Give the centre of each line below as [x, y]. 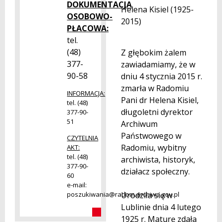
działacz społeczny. [155, 171]
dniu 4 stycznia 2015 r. [162, 76]
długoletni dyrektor [157, 112]
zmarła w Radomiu [155, 88]
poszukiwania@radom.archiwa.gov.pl [123, 194]
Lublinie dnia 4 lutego [161, 207]
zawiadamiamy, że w [158, 64]
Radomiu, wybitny [154, 147]
